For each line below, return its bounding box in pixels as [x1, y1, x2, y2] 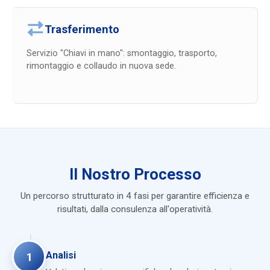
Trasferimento [45, 22, 119, 36]
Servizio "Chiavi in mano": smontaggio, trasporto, [27, 48, 217, 59]
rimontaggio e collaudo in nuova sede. [27, 61, 176, 72]
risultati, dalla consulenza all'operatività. [57, 204, 213, 215]
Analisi [46, 250, 76, 262]
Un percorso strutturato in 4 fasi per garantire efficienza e [20, 190, 250, 202]
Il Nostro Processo [69, 165, 201, 184]
